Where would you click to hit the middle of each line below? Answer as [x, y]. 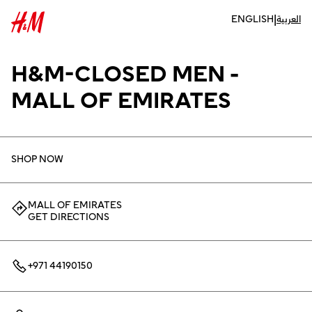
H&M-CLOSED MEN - [125, 75]
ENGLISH [252, 19]
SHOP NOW [37, 159]
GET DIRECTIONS [69, 217]
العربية [289, 19]
